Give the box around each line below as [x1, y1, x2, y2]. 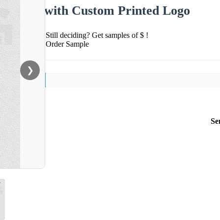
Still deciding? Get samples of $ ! [46, 30, 148, 39]
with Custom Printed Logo [44, 3, 190, 18]
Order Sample [46, 39, 89, 48]
